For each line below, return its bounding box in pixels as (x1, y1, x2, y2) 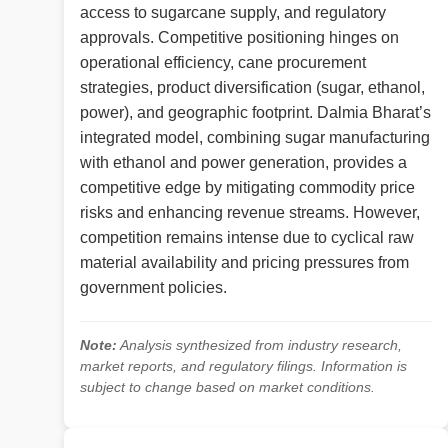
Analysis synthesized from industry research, (117, 338, 402, 354)
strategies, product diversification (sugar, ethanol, (80, 79, 425, 97)
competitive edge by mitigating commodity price (80, 179, 415, 197)
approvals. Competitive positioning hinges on (80, 29, 399, 47)
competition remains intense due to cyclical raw (80, 229, 414, 247)
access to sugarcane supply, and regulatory (80, 4, 386, 22)
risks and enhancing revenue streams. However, (80, 204, 420, 222)
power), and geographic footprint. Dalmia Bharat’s (80, 104, 431, 122)
